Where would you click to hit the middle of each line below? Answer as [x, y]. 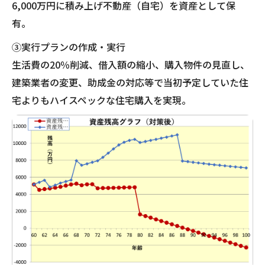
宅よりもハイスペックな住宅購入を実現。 [101, 100]
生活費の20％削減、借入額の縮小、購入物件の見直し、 [131, 65]
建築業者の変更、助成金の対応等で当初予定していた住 [130, 83]
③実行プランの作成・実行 [69, 47]
